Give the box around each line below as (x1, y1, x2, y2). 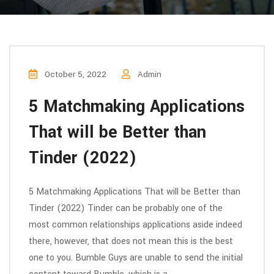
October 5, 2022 (42, 68, 106, 80)
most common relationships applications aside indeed (29, 218, 242, 231)
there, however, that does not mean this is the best (29, 235, 233, 248)
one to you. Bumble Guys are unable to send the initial (29, 251, 243, 264)
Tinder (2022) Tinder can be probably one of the (29, 202, 223, 215)
